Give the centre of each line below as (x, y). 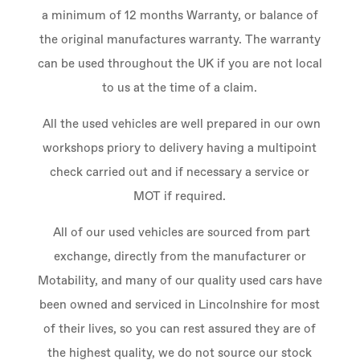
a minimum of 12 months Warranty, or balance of (180, 16)
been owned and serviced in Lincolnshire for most (180, 305)
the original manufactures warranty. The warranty (180, 40)
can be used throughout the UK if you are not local (180, 64)
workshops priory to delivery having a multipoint (180, 148)
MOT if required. (180, 196)
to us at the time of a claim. (180, 88)
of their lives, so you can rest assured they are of (180, 329)
